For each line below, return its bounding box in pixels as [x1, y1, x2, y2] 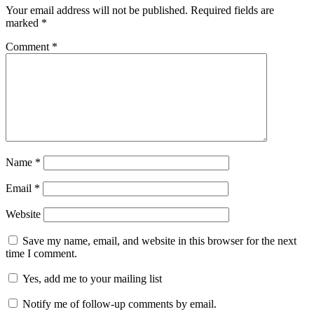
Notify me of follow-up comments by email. [22, 298, 217, 310]
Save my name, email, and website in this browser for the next [22, 235, 296, 247]
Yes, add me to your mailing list [20, 273, 162, 285]
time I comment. [6, 247, 77, 260]
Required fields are [191, 4, 274, 17]
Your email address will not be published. [6, 4, 188, 17]
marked [6, 17, 41, 29]
